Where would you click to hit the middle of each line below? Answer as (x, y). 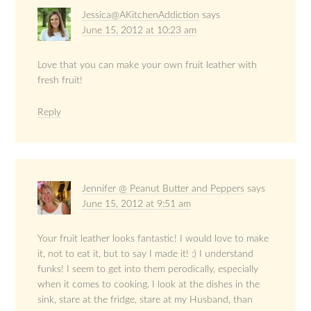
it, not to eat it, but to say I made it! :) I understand (146, 254)
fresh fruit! (60, 80)
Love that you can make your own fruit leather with (148, 65)
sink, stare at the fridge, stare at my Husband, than (145, 300)
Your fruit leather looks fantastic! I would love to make (153, 238)
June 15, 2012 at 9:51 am (137, 204)
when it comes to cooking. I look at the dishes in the (149, 284)
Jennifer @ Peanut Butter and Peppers (163, 188)
